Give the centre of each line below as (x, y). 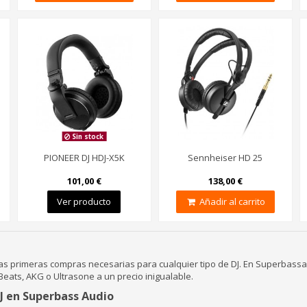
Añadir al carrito (232, 201)
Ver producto (84, 201)
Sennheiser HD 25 (225, 158)
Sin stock (87, 136)
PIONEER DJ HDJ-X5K (84, 158)
